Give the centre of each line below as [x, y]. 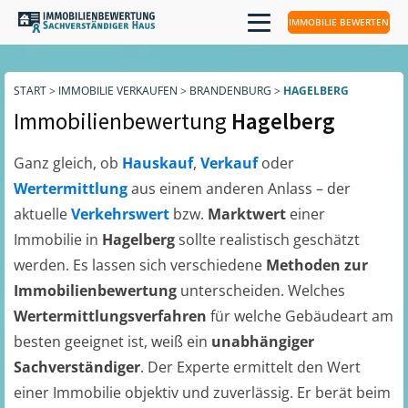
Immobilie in [58, 240]
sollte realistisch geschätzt [269, 240]
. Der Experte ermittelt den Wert [250, 367]
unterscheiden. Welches [261, 291]
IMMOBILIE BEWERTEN [339, 22]
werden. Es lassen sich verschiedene [140, 265]
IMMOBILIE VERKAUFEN [118, 91]
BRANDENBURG [230, 91]
